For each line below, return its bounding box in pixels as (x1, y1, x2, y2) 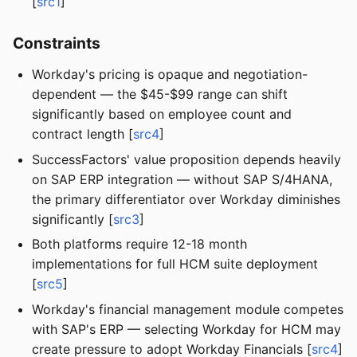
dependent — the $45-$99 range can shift (32, 86, 288, 103)
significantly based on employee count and (32, 106, 292, 123)
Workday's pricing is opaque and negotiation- (32, 66, 308, 83)
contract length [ (32, 126, 133, 143)
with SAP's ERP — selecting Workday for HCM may (32, 320, 341, 337)
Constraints (13, 33, 100, 53)
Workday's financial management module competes (32, 300, 343, 317)
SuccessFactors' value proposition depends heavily (32, 151, 341, 167)
